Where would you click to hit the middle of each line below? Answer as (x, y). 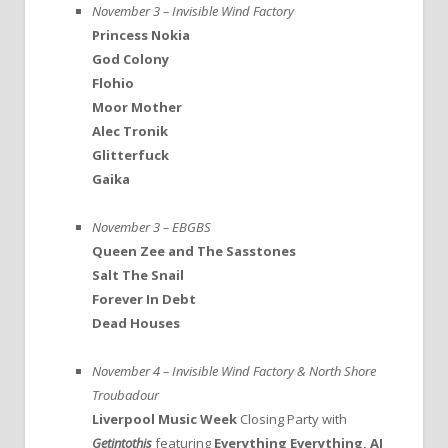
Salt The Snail (138, 274)
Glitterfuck (130, 154)
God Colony (130, 58)
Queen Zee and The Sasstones (194, 250)
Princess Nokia (141, 34)
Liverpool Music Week (164, 418)
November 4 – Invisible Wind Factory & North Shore (234, 370)
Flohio (113, 82)
